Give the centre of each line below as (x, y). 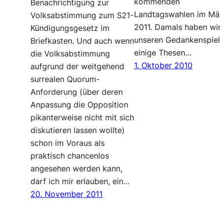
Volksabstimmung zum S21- (82, 15)
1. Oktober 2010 (164, 65)
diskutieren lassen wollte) (78, 130)
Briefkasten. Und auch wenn (82, 41)
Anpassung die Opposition (80, 105)
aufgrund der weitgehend (78, 66)
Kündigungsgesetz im (70, 28)
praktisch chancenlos (70, 156)
